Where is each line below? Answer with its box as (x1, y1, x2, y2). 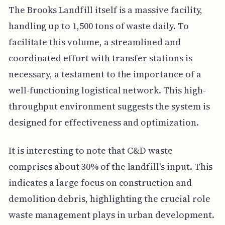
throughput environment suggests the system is (8, 99, 210, 113)
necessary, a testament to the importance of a (8, 67, 201, 80)
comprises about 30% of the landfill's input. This (8, 160, 213, 173)
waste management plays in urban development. (8, 208, 214, 221)
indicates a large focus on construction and (8, 176, 192, 189)
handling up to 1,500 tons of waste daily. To (8, 19, 189, 32)
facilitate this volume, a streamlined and (8, 35, 181, 48)
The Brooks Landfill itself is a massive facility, (8, 3, 203, 16)
